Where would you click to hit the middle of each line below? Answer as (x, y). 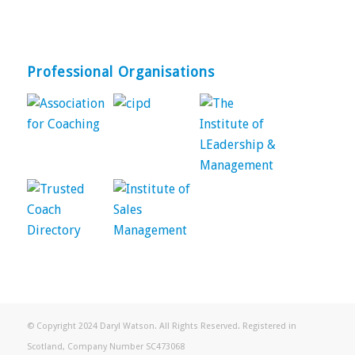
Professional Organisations (120, 72)
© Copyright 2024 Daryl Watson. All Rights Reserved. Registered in (161, 326)
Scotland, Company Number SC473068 (105, 347)
